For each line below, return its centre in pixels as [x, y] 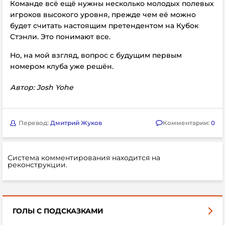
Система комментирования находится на [84, 158]
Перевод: [34, 123]
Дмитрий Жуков [76, 123]
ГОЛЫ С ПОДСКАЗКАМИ [58, 211]
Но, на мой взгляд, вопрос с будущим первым [96, 55]
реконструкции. [37, 165]
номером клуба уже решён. [62, 66]
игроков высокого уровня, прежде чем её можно [103, 15]
